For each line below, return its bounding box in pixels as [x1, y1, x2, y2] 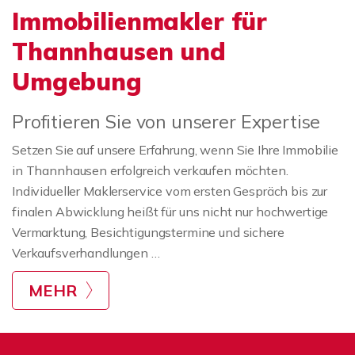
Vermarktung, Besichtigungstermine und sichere [12, 224, 284, 240]
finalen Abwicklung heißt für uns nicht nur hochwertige [12, 204, 329, 219]
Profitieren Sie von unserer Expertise [12, 110, 321, 133]
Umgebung [12, 67, 142, 97]
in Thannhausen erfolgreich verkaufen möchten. [12, 162, 288, 178]
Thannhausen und [12, 36, 226, 67]
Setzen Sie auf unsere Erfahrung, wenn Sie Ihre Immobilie [12, 142, 338, 158]
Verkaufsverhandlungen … [12, 245, 160, 261]
